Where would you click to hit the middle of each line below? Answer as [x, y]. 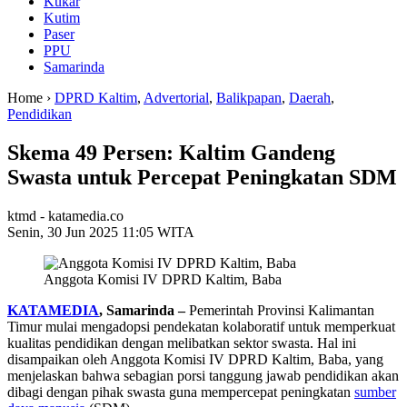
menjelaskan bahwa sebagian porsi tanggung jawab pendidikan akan [203, 376]
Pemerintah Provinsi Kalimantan [282, 311]
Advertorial [176, 98]
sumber [375, 392]
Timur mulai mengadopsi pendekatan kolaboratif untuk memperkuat [201, 327]
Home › [31, 98]
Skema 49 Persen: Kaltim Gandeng [171, 153]
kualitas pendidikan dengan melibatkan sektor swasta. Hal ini [182, 343]
